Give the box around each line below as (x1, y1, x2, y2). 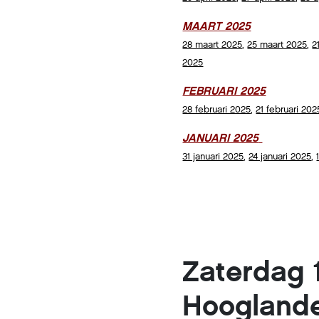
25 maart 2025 (247, 38, 308, 51)
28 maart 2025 (182, 38, 243, 51)
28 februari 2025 (182, 103, 251, 116)
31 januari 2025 (182, 150, 244, 163)
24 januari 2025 (249, 150, 312, 163)
